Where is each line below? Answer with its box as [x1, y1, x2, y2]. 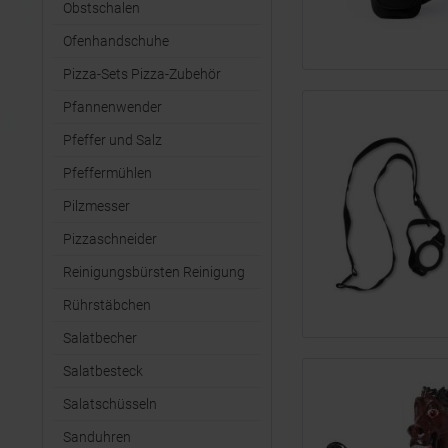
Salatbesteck [63, 363, 143, 379]
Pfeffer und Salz [63, 132, 162, 148]
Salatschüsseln [63, 396, 157, 412]
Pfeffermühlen [63, 165, 152, 181]
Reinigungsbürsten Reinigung [63, 264, 245, 280]
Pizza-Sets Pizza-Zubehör [63, 66, 221, 82]
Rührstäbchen [63, 297, 151, 313]
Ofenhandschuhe [63, 33, 169, 49]
